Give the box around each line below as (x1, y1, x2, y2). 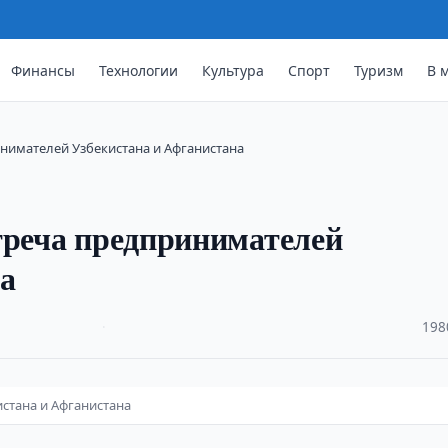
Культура (202, 60, 265, 80)
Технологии (99, 60, 179, 80)
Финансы (11, 60, 76, 80)
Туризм (354, 60, 404, 80)
